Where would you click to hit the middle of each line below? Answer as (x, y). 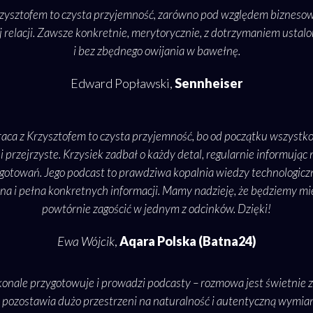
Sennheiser (209, 83)
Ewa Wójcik (86, 241)
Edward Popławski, (123, 83)
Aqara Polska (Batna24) (188, 241)
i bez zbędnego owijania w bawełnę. (156, 51)
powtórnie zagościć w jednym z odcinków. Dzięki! (156, 209)
